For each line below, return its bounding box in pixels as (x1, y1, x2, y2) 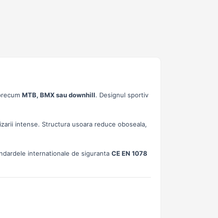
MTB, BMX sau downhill (22, 91, 95, 99)
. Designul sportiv (95, 91, 148, 99)
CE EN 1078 (111, 149, 147, 157)
